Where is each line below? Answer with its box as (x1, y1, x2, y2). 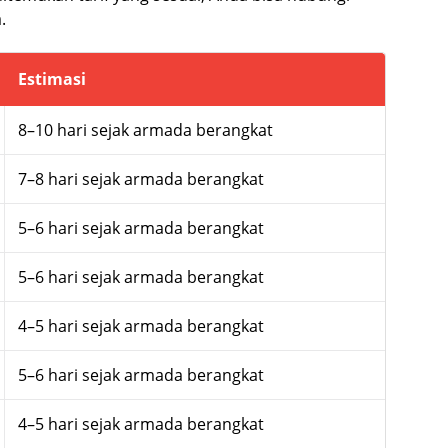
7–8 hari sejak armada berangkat (17, 167, 264, 190)
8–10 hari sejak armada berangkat (17, 118, 273, 141)
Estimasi (17, 67, 86, 90)
